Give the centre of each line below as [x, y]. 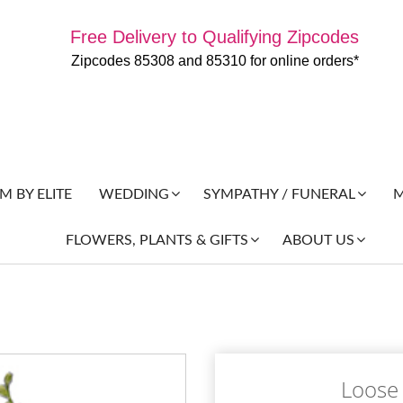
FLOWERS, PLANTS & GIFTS [157, 241]
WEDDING [134, 195]
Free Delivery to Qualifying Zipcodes [215, 37]
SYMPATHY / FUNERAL [279, 195]
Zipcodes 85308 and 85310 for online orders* [215, 61]
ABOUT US [318, 241]
